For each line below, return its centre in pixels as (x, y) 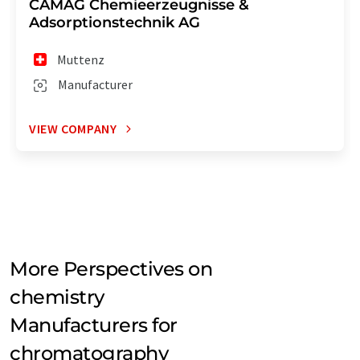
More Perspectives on (111, 269)
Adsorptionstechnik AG (115, 23)
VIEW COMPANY (73, 129)
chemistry (57, 297)
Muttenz (81, 60)
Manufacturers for (94, 325)
